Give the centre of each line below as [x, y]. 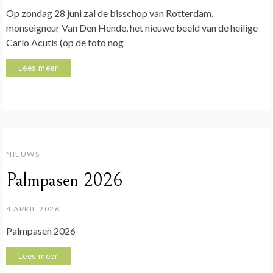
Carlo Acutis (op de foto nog [65, 43]
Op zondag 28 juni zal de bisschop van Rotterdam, [110, 13]
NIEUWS [23, 154]
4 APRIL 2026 [33, 208]
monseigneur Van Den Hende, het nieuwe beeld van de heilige [132, 28]
